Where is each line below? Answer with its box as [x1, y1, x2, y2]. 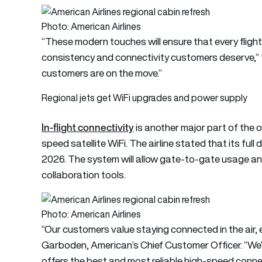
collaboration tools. [42, 167, 126, 182]
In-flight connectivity [42, 119, 135, 135]
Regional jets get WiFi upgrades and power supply [42, 91, 248, 104]
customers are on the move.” [42, 65, 163, 80]
